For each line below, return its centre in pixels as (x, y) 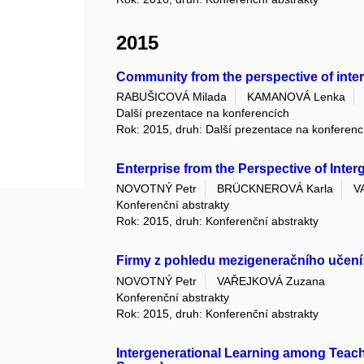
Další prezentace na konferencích (203, 113)
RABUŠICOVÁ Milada (172, 97)
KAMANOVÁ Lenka (297, 97)
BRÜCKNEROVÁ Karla (275, 189)
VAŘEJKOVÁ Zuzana (271, 281)
